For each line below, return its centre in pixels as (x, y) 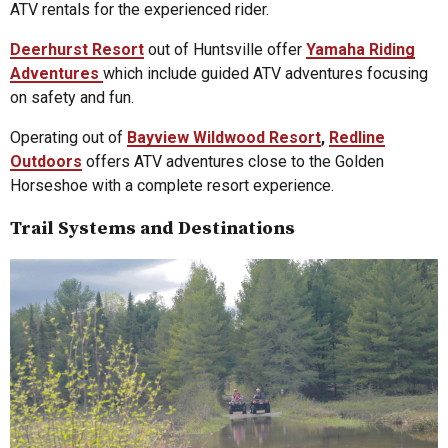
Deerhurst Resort (77, 50)
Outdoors (46, 162)
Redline (357, 138)
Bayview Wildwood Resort (224, 138)
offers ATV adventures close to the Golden (233, 162)
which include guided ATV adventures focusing (265, 74)
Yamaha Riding (360, 50)
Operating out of (66, 138)
